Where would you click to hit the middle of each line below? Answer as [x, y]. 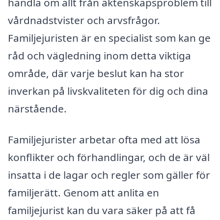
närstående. [37, 108]
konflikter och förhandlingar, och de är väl [109, 157]
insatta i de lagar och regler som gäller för [109, 175]
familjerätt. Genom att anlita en [83, 193]
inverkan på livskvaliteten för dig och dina [108, 91]
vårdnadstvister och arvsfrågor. [84, 20]
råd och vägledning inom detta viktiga [99, 55]
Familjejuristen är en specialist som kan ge [109, 38]
